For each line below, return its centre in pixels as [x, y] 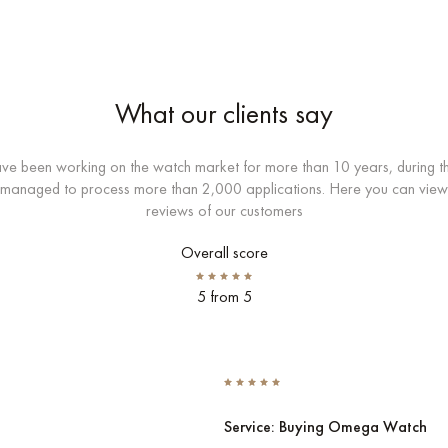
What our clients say [224, 113]
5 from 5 [224, 296]
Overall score [224, 252]
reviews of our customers [224, 210]
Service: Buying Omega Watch [325, 426]
